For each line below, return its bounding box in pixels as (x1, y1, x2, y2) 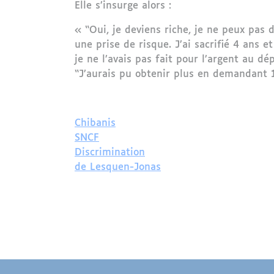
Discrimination (75, 147, 145, 158)
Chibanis (75, 118, 116, 128)
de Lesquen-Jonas (75, 162, 161, 172)
